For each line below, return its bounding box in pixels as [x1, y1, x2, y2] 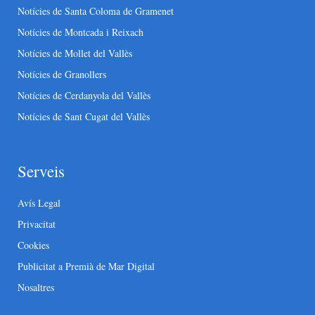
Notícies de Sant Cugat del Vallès [18, 110, 150, 124]
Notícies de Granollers [18, 67, 106, 82]
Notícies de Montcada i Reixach [18, 25, 143, 39]
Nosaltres [18, 281, 54, 295]
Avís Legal [18, 196, 60, 210]
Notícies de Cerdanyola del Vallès [18, 89, 150, 103]
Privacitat [18, 217, 56, 231]
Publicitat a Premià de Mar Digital [18, 259, 155, 274]
